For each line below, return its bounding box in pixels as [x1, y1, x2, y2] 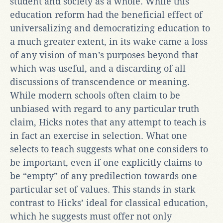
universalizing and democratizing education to [10, 22, 210, 33]
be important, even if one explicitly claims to [10, 157, 202, 168]
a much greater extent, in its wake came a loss [10, 36, 208, 47]
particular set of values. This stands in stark [10, 184, 196, 195]
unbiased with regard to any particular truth [10, 103, 199, 114]
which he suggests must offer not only [10, 211, 172, 222]
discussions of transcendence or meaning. [10, 76, 190, 87]
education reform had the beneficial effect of [10, 9, 203, 20]
